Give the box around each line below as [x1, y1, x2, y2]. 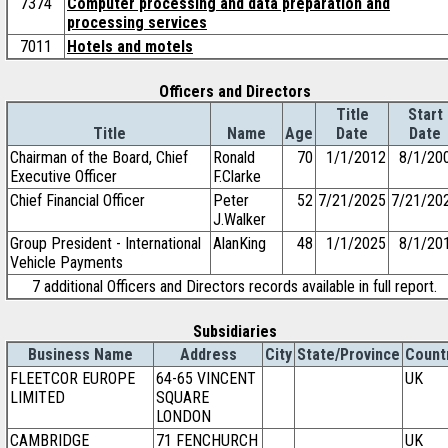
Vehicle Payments [10, 253, 123, 272]
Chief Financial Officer [10, 191, 145, 210]
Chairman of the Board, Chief [10, 148, 188, 167]
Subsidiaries [192, 322, 277, 341]
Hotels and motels [67, 37, 193, 56]
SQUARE [156, 388, 209, 407]
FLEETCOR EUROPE [10, 369, 135, 388]
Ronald [213, 148, 255, 167]
